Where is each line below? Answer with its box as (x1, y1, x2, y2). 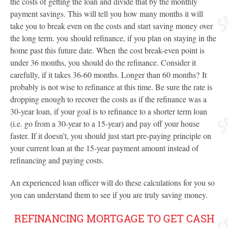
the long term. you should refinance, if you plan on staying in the (10, 33, 216, 43)
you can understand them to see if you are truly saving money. (10, 189, 208, 200)
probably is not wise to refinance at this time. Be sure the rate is (10, 81, 212, 92)
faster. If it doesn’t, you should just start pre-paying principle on (10, 130, 211, 141)
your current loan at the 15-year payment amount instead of (10, 142, 198, 153)
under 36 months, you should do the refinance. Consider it (10, 57, 196, 68)
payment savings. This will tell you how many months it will (10, 8, 203, 19)
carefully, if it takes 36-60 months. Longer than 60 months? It (10, 69, 207, 80)
